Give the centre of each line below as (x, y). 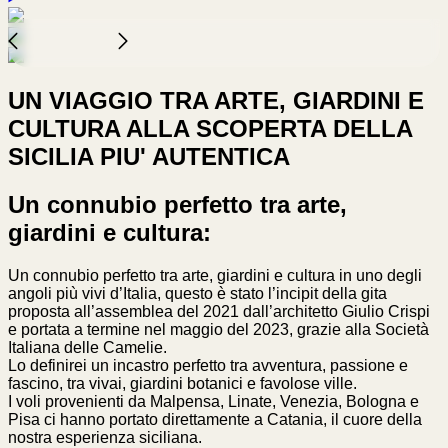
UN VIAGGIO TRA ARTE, (150, 101)
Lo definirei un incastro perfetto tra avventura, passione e (208, 366)
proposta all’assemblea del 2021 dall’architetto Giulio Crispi (219, 312)
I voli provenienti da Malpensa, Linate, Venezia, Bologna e (213, 402)
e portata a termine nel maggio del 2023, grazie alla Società (218, 330)
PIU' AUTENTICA (191, 157)
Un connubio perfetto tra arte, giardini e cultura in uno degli (215, 276)
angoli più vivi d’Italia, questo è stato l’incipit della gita (197, 294)
